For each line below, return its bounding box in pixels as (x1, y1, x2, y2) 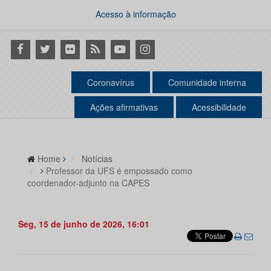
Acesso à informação (95, 8, 176, 20)
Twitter (33, 41, 65, 56)
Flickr (58, 41, 85, 56)
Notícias (82, 152, 113, 165)
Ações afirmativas (90, 101, 158, 114)
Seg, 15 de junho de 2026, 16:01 (18, 218, 149, 230)
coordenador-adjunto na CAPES (27, 177, 149, 189)
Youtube (108, 41, 148, 56)
